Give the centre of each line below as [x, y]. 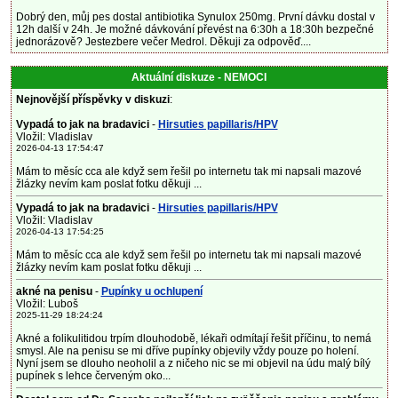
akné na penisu [54, 291]
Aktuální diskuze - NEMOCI [199, 77]
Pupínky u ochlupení [151, 291]
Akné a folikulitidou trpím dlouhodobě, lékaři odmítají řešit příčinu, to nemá [193, 338]
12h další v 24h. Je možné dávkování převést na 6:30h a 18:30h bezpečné [195, 29]
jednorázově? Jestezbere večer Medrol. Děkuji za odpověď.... [163, 42]
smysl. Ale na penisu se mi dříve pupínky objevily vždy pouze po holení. [187, 351]
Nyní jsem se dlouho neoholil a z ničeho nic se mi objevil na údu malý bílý [193, 363]
